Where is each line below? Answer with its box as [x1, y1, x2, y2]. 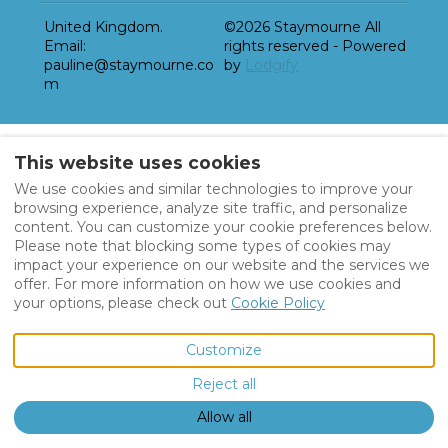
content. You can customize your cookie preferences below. [14, 217, 432, 236]
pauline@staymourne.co [44, 55, 215, 74]
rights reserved [224, 36, 329, 55]
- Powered [329, 36, 406, 55]
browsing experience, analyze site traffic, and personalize [14, 198, 408, 217]
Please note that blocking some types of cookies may [14, 236, 391, 255]
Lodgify [245, 55, 299, 74]
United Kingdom [44, 17, 161, 36]
